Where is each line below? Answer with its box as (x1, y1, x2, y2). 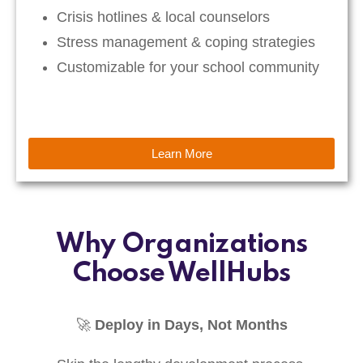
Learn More (151, 146, 212, 160)
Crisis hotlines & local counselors (57, 8, 270, 25)
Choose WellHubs (72, 260, 291, 288)
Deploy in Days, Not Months (94, 317, 288, 334)
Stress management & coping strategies (57, 33, 315, 50)
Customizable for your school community (57, 58, 319, 75)
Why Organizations (55, 231, 308, 259)
